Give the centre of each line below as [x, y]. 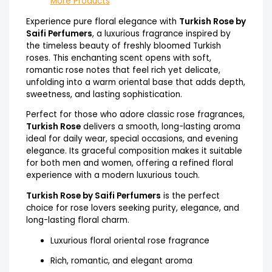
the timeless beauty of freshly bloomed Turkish [123, 46]
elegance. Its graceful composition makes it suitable [134, 151]
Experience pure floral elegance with [102, 21]
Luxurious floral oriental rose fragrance [130, 240]
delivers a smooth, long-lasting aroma [160, 127]
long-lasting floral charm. [77, 220]
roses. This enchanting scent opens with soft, [118, 58]
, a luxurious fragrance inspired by [161, 33]
